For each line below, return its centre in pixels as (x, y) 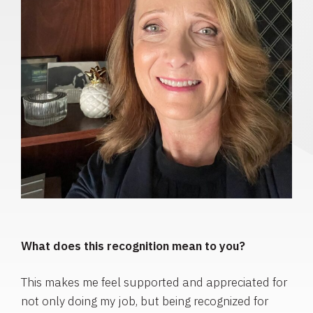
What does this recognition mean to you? (133, 246)
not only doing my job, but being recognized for (145, 301)
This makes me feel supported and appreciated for (154, 282)
